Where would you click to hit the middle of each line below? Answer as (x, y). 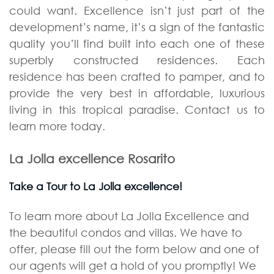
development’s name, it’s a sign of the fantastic (137, 27)
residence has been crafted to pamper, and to (137, 77)
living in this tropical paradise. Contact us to (137, 110)
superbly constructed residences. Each (137, 60)
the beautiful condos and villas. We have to (126, 233)
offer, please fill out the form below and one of (134, 249)
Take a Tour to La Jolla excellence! (96, 186)
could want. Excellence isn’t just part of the (137, 11)
